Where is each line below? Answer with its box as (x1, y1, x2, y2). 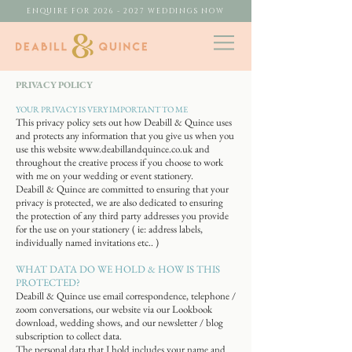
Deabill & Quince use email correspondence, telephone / (16, 289, 236, 302)
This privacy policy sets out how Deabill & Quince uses (16, 115, 232, 129)
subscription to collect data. (16, 329, 122, 343)
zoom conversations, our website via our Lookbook (16, 302, 212, 316)
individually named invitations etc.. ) (16, 236, 161, 249)
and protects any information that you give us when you (16, 129, 234, 142)
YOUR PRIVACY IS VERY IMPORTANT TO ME (16, 104, 188, 115)
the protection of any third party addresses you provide (16, 209, 229, 222)
